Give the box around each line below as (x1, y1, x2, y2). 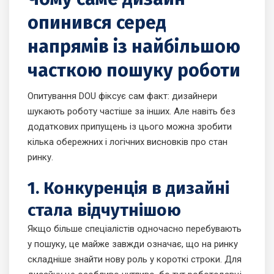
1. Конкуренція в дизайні (28, 178, 229, 199)
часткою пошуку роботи (28, 59, 240, 82)
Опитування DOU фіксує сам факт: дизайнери (28, 91, 217, 102)
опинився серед (28, 12, 166, 34)
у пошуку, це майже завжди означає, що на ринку (28, 239, 238, 250)
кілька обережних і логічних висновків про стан (28, 136, 228, 148)
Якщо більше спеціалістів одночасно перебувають (28, 223, 242, 235)
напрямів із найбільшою (28, 35, 240, 58)
